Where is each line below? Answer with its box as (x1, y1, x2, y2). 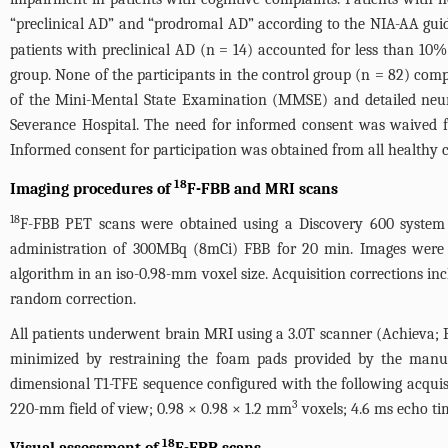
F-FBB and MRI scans (187, 180, 338, 198)
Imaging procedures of (10, 180, 174, 198)
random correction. (10, 290, 136, 308)
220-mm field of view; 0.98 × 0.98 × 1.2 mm (10, 400, 292, 418)
